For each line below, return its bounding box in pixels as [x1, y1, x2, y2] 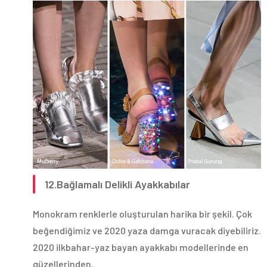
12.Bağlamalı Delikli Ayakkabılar [45, 178, 190, 191]
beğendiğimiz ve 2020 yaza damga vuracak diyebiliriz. [33, 225, 261, 237]
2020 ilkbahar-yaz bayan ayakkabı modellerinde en [33, 241, 249, 253]
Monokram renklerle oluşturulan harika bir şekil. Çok [33, 208, 252, 220]
